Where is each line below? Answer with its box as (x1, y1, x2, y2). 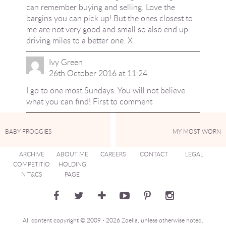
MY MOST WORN (173, 127, 221, 135)
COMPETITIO (13, 160, 50, 168)
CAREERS (100, 150, 126, 158)
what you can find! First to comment (26, 96, 152, 107)
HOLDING (58, 160, 86, 168)
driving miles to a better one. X (26, 35, 133, 46)
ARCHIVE (19, 150, 44, 158)
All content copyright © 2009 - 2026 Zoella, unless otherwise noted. (23, 216, 203, 224)
